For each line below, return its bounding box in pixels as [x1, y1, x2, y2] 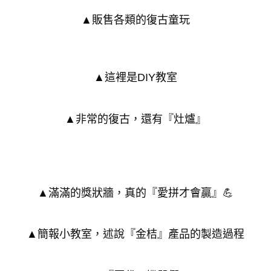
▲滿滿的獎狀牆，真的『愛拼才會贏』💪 [38, 187, 233, 200]
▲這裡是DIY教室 [94, 71, 177, 84]
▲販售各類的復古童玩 [81, 13, 190, 26]
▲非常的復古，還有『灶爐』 [65, 113, 206, 125]
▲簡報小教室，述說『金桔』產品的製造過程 [27, 228, 244, 241]
